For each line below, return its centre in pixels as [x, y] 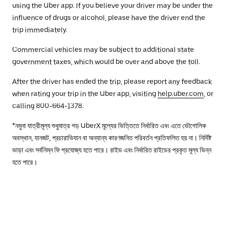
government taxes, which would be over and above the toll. [106, 62]
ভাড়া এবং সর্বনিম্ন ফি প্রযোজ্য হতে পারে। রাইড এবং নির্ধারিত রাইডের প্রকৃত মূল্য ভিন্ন [112, 150]
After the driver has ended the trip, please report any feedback [112, 81]
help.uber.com [181, 93]
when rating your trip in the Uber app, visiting [85, 93]
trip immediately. [40, 30]
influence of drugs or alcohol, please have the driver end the [109, 17]
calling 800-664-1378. [48, 106]
